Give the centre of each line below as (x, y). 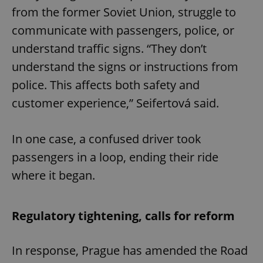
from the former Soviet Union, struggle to (124, 12)
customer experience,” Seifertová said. (115, 103)
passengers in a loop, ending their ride (115, 157)
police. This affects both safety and (106, 85)
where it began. (53, 175)
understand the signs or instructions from (125, 66)
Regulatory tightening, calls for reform (123, 215)
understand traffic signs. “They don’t (109, 48)
